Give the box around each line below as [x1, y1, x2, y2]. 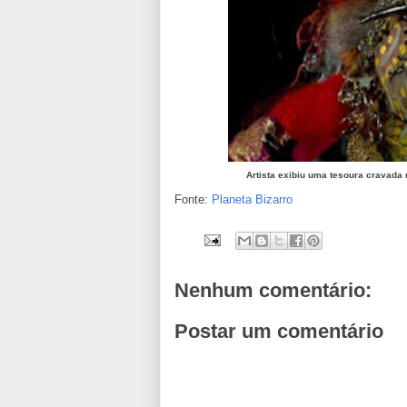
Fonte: [174, 192, 212, 206]
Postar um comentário [174, 320, 383, 343]
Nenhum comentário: [174, 278, 372, 302]
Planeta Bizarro [212, 192, 293, 206]
